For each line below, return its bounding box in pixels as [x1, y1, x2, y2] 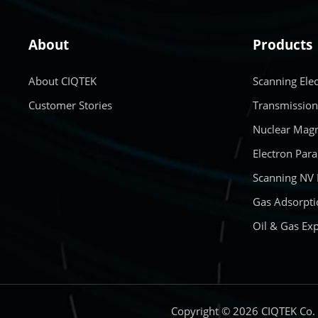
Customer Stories [28, 98, 113, 112]
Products [253, 35, 313, 54]
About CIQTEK [28, 74, 97, 88]
